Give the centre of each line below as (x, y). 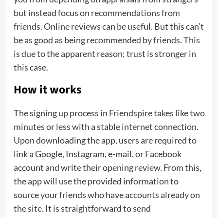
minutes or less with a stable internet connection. (106, 127)
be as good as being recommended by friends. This (107, 40)
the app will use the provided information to (96, 181)
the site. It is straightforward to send (82, 209)
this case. (31, 67)
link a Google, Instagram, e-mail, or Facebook (97, 154)
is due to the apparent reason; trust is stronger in (105, 54)
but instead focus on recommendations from (97, 13)
